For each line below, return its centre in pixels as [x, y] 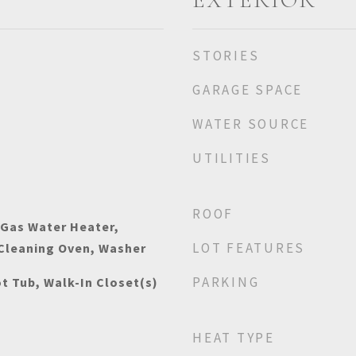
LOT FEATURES [249, 248]
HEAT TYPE [234, 338]
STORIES [226, 56]
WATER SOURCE [251, 124]
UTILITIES [232, 158]
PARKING [226, 282]
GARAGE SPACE [248, 90]
